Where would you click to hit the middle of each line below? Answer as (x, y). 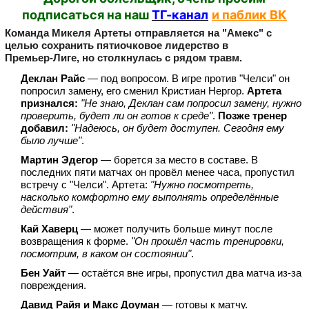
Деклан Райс (53, 79)
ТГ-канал (180, 15)
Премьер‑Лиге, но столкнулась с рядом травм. (123, 58)
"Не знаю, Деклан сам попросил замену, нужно (191, 103)
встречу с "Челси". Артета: (86, 185)
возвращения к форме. (76, 241)
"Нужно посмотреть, (202, 185)
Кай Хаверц (49, 229)
